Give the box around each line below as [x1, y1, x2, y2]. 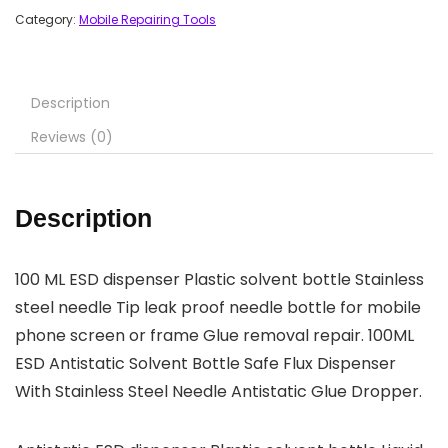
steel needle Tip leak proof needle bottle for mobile [15, 296, 421, 320]
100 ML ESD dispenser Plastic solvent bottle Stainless [15, 268, 424, 292]
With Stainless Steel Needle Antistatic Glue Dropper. [15, 380, 422, 404]
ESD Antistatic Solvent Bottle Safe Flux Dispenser [15, 352, 396, 376]
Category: [15, 11, 79, 29]
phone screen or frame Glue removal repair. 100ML [15, 324, 414, 348]
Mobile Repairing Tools [79, 11, 216, 29]
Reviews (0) [31, 127, 113, 148]
